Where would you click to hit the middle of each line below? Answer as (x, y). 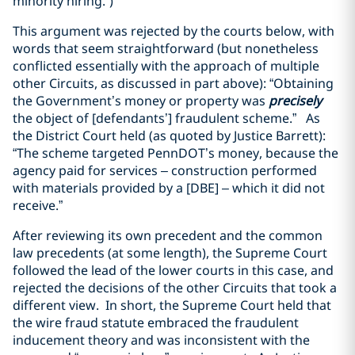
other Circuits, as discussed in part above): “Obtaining (173, 83)
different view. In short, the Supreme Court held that (172, 305)
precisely (295, 101)
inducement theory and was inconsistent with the (161, 340)
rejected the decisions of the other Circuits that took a (175, 288)
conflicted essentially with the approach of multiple (166, 66)
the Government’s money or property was (141, 101)
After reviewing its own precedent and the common (168, 235)
